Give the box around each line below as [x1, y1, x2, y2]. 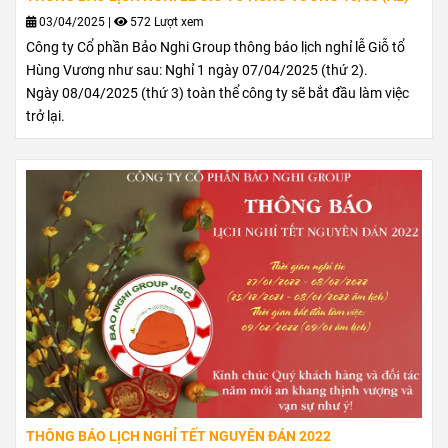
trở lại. [26, 108, 68, 126]
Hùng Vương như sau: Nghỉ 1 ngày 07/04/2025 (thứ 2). [26, 62, 368, 80]
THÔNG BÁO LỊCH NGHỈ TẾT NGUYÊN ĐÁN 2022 [26, 427, 331, 445]
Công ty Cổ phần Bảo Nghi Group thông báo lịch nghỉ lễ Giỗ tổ [26, 39, 405, 57]
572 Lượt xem [127, 15, 204, 30]
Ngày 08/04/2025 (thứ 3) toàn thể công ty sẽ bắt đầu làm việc [26, 85, 409, 103]
